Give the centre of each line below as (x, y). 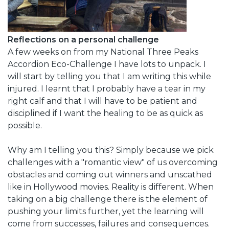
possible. (25, 125)
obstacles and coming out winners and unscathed (110, 174)
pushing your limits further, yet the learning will (106, 211)
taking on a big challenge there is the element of (108, 199)
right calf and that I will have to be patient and (102, 101)
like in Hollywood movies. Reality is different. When (111, 187)
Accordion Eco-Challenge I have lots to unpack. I (107, 64)
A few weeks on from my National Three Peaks (103, 52)
